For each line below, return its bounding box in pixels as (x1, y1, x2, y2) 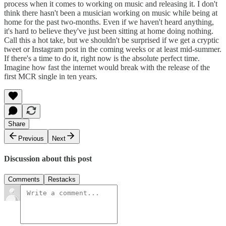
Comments (8, 176, 40, 184)
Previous (18, 134, 44, 142)
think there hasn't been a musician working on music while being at (4, 8, 217, 17)
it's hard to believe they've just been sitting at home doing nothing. (4, 26, 213, 35)
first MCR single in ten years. (4, 72, 101, 81)
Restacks (48, 176, 76, 184)
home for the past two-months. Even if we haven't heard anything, (4, 17, 214, 26)
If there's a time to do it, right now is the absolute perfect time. (4, 53, 200, 63)
